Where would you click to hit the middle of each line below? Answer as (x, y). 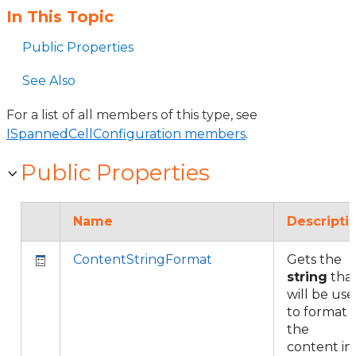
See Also (49, 81)
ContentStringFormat (143, 259)
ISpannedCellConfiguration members (126, 134)
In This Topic (60, 17)
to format (317, 312)
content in (320, 347)
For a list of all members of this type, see (132, 115)
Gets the (314, 259)
